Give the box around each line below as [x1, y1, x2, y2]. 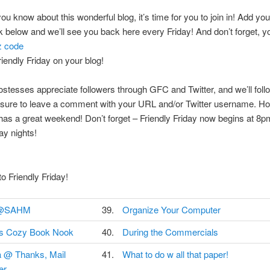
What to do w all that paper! [122, 248, 228, 261]
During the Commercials [122, 225, 218, 239]
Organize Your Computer [122, 203, 221, 216]
